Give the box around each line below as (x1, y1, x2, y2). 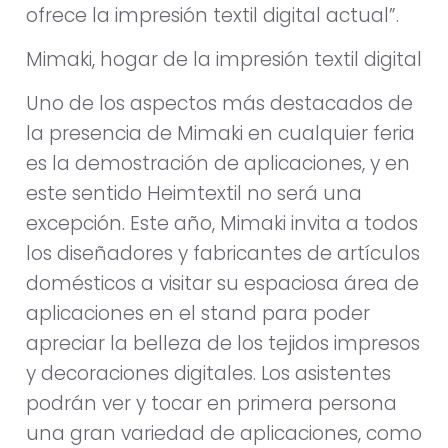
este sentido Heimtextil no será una (26, 180, 362, 208)
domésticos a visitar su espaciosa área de (26, 270, 419, 298)
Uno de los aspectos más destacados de (26, 90, 413, 118)
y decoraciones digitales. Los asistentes (26, 360, 391, 388)
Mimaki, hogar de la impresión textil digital (26, 46, 422, 74)
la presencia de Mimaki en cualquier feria (26, 120, 415, 148)
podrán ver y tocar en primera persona (26, 390, 397, 418)
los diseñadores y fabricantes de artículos (26, 240, 420, 268)
